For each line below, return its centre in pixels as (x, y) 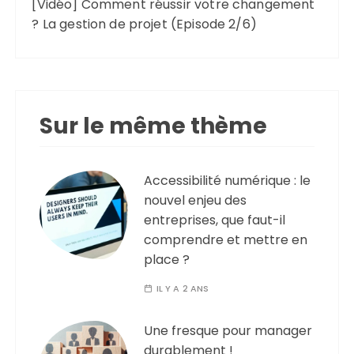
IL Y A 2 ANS (183, 288)
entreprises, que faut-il (215, 220)
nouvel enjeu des (196, 200)
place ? (167, 259)
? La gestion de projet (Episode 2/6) (144, 24)
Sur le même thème (154, 126)
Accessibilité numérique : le (228, 180)
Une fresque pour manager (228, 330)
